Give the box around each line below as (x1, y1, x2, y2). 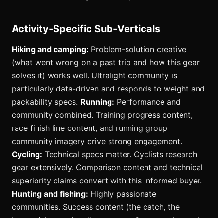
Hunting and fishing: (12, 188, 88, 199)
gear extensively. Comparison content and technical (12, 162, 203, 172)
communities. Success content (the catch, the (12, 201, 180, 212)
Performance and (114, 96, 181, 107)
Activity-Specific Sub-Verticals (12, 22, 160, 35)
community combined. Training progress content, (12, 109, 193, 120)
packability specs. (12, 96, 80, 107)
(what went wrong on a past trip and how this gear (12, 57, 200, 67)
